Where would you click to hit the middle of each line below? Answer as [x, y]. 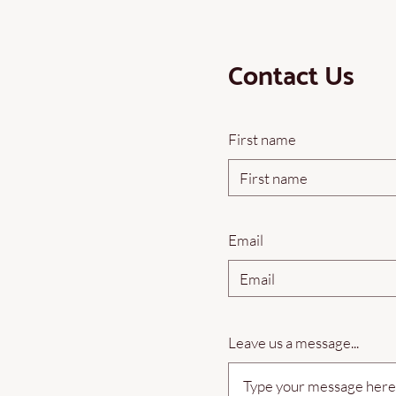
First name [262, 140]
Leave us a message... [293, 343]
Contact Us [291, 78]
